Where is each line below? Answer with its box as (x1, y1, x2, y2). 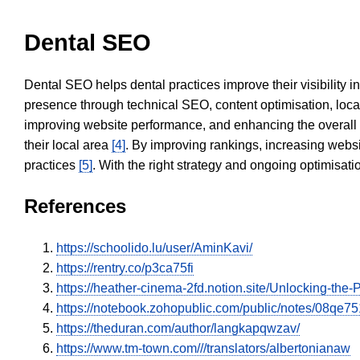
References (24, 195, 126, 218)
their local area (24, 138, 112, 153)
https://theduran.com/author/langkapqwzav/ (56, 321, 300, 336)
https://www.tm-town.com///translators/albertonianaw (56, 342, 350, 356)
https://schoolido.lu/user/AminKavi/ (56, 241, 252, 256)
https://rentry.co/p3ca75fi (56, 261, 194, 276)
